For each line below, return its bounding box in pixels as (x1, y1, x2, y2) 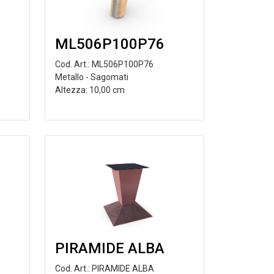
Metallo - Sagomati (54, 72, 128, 82)
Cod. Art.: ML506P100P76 (54, 59, 154, 69)
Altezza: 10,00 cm (54, 85, 125, 95)
